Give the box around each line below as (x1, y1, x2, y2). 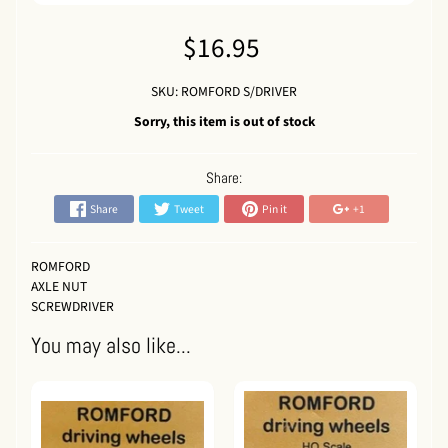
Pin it (261, 200, 287, 218)
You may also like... (30, 332, 191, 360)
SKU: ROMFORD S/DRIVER (151, 82, 297, 102)
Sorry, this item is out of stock (133, 112, 315, 132)
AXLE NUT (30, 276, 87, 296)
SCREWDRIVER (30, 296, 114, 316)
